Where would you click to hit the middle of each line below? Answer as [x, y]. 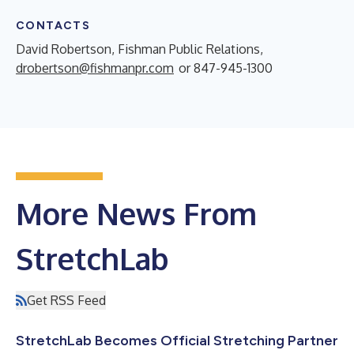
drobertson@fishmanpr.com [95, 68]
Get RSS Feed [66, 300]
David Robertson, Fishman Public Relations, [139, 49]
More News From [136, 213]
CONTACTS [53, 25]
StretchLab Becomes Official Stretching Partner [177, 340]
